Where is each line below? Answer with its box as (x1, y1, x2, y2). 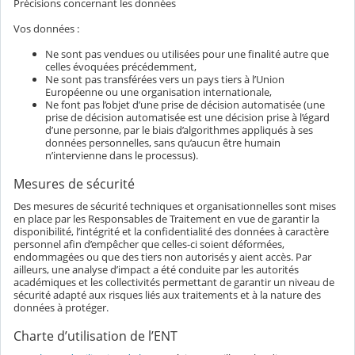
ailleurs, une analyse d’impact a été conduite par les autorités (13, 261, 299, 277)
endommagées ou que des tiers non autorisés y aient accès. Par (13, 249, 311, 264)
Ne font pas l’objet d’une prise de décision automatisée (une (45, 97, 325, 112)
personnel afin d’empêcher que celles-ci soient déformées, (13, 236, 284, 251)
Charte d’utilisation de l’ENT (13, 327, 177, 345)
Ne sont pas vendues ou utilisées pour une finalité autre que (45, 46, 329, 61)
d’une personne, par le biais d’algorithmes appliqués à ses (45, 122, 313, 137)
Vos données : (13, 21, 79, 36)
